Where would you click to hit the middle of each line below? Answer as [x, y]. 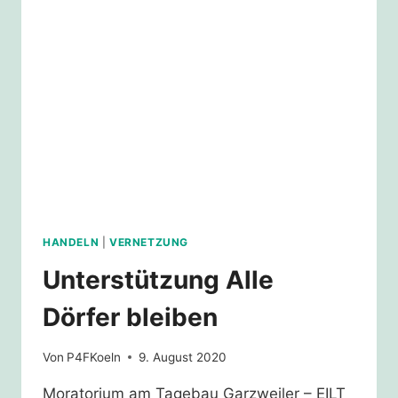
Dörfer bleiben [130, 318]
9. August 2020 [183, 357]
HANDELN [71, 243]
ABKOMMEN [171, 15]
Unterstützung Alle [158, 280]
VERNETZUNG [148, 243]
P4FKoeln [94, 357]
